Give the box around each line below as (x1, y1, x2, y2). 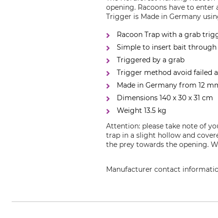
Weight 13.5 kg (117, 106, 167, 115)
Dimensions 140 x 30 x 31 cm (117, 93, 214, 102)
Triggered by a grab (117, 55, 185, 64)
